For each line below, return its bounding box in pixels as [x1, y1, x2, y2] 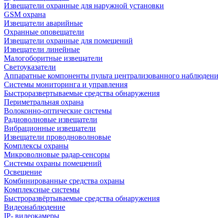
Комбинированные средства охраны [4, 177, 125, 185]
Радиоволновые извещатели [4, 115, 97, 124]
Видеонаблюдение [4, 203, 65, 211]
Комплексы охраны [4, 142, 69, 150]
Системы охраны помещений [4, 159, 102, 167]
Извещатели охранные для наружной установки [4, 1, 164, 10]
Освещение [4, 168, 42, 176]
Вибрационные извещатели [4, 124, 96, 132]
